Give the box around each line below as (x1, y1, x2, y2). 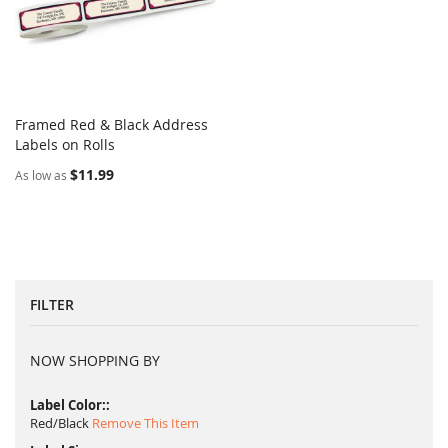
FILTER (30, 295, 74, 315)
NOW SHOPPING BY (30, 351, 160, 371)
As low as (15, 167, 67, 184)
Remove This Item (92, 414, 199, 433)
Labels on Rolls (15, 135, 115, 155)
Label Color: (30, 396, 106, 415)
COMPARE (153, 133, 220, 152)
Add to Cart (41, 135, 112, 154)
